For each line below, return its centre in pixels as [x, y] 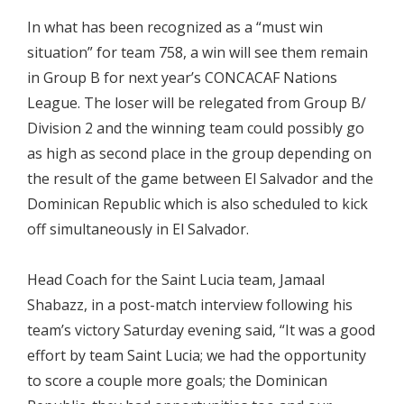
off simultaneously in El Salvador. [138, 229]
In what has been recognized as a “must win [175, 27]
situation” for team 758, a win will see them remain [197, 52]
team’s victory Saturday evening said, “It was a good [201, 330]
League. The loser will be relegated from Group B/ [197, 102]
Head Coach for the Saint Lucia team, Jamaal [176, 279]
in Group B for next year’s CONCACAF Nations [182, 77]
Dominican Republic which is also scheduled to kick [197, 203]
